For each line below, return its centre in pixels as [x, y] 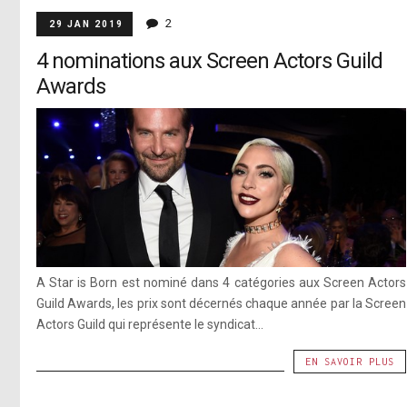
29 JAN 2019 [86, 25]
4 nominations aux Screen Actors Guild [209, 61]
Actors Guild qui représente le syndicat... [149, 324]
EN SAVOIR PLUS [350, 361]
